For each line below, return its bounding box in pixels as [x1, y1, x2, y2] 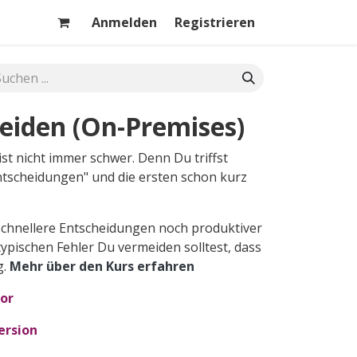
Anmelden [92, 14, 157, 31]
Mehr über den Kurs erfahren [10, 257, 194, 275]
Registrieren [175, 14, 255, 31]
